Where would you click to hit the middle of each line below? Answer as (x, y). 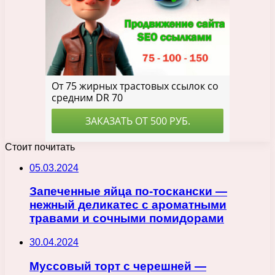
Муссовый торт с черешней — (118, 266)
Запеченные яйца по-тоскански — (128, 192)
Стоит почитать (40, 147)
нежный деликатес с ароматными (128, 205)
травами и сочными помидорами (127, 219)
